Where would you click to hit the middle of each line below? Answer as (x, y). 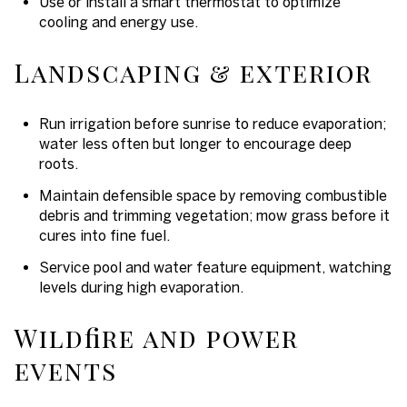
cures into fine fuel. (104, 235)
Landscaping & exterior (194, 72)
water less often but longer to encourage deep (195, 143)
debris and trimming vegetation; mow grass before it (214, 215)
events (66, 370)
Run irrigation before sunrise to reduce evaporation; (212, 123)
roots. (58, 163)
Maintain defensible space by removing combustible (213, 195)
